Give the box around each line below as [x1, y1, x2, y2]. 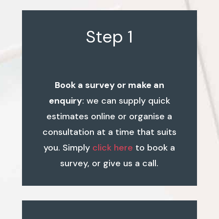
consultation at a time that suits [42, 126, 176, 138]
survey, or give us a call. [60, 157, 159, 169]
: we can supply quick [82, 94, 170, 107]
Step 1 [86, 25, 133, 48]
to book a [133, 141, 175, 153]
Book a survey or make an [54, 79, 164, 91]
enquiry [48, 94, 82, 107]
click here [92, 141, 133, 153]
